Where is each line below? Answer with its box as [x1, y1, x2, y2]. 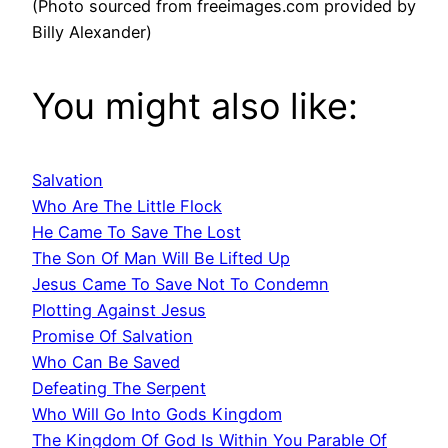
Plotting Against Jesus [32, 299, 206, 320]
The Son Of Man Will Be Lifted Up [32, 247, 290, 268]
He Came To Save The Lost [32, 221, 241, 242]
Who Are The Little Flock [32, 195, 222, 216]
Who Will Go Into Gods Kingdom [32, 403, 282, 424]
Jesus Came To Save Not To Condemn [32, 273, 329, 294]
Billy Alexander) [32, 21, 152, 42]
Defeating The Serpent [32, 377, 206, 398]
